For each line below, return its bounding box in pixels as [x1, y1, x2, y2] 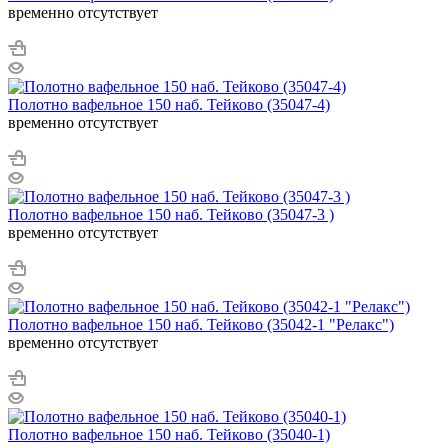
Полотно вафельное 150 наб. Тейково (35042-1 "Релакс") [8, 315, 394, 333]
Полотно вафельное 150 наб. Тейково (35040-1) [8, 425, 330, 443]
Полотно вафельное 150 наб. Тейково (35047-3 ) [8, 205, 334, 223]
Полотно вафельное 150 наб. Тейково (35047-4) [8, 95, 330, 113]
